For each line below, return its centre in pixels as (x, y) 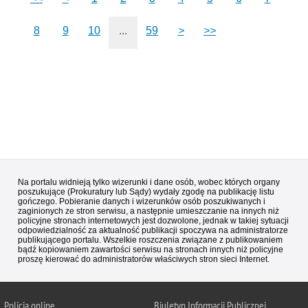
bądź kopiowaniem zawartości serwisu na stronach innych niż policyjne (151, 250)
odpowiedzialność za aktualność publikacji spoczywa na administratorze (153, 231)
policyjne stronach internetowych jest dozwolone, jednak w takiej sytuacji (153, 221)
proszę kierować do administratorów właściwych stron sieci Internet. (144, 260)
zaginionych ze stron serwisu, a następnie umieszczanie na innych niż (148, 211)
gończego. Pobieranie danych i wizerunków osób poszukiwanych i (142, 202)
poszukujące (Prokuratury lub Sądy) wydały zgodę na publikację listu (146, 192)
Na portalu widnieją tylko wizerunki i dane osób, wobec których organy (149, 183)
